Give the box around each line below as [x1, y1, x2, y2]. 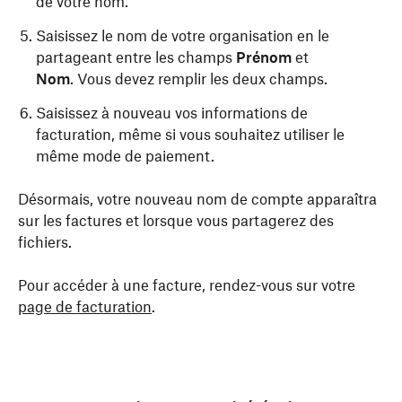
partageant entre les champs [36, 48, 236, 66]
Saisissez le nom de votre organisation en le [36, 27, 329, 45]
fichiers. [18, 233, 72, 251]
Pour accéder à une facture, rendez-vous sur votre [18, 276, 355, 294]
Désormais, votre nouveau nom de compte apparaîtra [18, 190, 377, 208]
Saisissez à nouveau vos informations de [36, 104, 308, 122]
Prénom [236, 48, 292, 66]
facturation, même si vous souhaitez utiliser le [36, 126, 345, 144]
